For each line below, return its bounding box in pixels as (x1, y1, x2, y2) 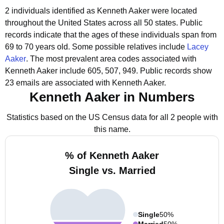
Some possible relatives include (72, 42, 187, 51)
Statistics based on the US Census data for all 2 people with (6, 113, 218, 121)
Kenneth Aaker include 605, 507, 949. (5, 66, 138, 75)
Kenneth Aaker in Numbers (29, 89, 194, 104)
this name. (93, 125, 130, 133)
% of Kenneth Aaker (65, 150, 159, 161)
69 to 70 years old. (5, 42, 72, 51)
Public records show (140, 66, 212, 75)
